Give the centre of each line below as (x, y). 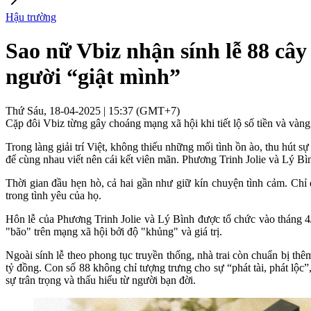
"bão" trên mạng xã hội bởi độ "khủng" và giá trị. (114, 231)
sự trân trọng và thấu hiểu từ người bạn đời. (101, 280)
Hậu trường (31, 17)
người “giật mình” (93, 77)
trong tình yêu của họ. (53, 195)
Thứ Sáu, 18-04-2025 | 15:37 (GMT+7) (93, 110)
